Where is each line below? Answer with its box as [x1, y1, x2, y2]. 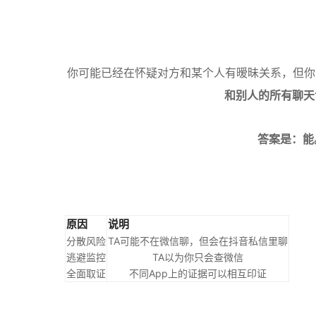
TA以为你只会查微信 [152, 251, 243, 263]
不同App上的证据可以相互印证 [129, 267, 267, 279]
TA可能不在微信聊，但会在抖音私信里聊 [108, 235, 288, 247]
